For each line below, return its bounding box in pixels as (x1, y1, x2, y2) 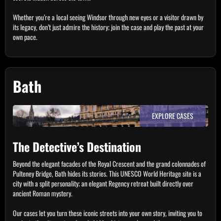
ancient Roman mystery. (13, 188, 73, 198)
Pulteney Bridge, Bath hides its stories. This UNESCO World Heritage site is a (13, 168, 201, 179)
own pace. (13, 32, 37, 42)
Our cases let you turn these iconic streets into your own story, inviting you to (13, 208, 202, 218)
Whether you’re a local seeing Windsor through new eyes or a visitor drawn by (13, 12, 203, 22)
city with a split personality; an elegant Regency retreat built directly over (13, 178, 193, 188)
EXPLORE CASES (152, 110, 193, 121)
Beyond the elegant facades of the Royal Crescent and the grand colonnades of (13, 158, 206, 169)
